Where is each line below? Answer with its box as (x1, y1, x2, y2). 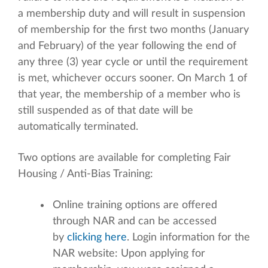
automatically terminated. (18, 121, 138, 133)
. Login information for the (127, 232, 250, 243)
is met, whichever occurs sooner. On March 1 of (18, 73, 247, 84)
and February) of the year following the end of (18, 41, 236, 52)
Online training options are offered (53, 200, 217, 211)
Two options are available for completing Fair (18, 153, 231, 164)
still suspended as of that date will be (18, 105, 193, 117)
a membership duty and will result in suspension (18, 8, 245, 20)
